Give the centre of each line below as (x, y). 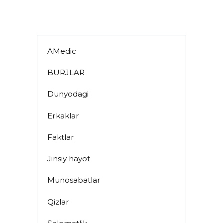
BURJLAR (66, 73)
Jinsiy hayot (68, 159)
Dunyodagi (68, 94)
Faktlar (60, 137)
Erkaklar (63, 115)
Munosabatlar (74, 180)
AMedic (61, 51)
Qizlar (58, 202)
